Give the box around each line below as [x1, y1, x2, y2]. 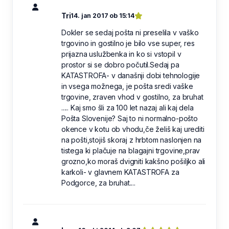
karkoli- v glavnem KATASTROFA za [61, 167, 179, 176]
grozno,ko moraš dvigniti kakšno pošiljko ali [61, 156, 205, 166]
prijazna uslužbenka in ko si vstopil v [61, 49, 181, 58]
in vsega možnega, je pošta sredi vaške [61, 81, 193, 90]
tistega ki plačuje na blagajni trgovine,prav [61, 146, 200, 155]
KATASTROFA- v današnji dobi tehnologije [61, 71, 200, 80]
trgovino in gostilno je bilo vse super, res [61, 38, 195, 48]
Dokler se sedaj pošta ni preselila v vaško [61, 28, 199, 37]
